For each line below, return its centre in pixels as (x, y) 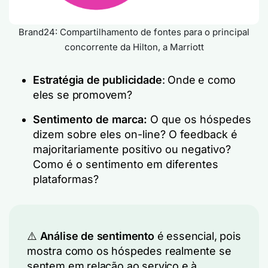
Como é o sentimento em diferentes (126, 164)
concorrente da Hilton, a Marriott (134, 47)
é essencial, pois (197, 236)
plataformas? (66, 179)
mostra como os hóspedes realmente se (129, 251)
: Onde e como (199, 80)
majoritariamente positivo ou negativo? (132, 149)
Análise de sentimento (97, 236)
